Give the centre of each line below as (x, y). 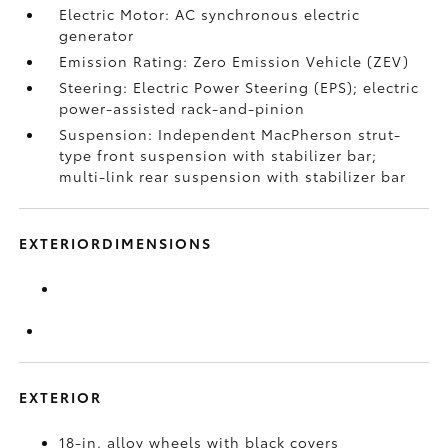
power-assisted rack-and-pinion (182, 108)
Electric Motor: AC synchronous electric (210, 14)
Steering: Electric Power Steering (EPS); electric (239, 87)
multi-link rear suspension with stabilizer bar (233, 176)
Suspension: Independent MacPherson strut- (230, 134)
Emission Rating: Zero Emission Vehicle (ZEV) (234, 61)
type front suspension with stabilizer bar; (218, 155)
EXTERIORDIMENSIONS (116, 243)
